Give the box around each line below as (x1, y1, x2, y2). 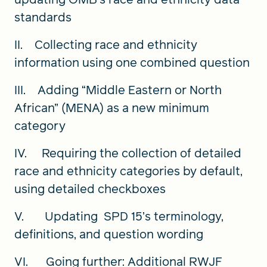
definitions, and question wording (14, 225, 206, 243)
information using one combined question (14, 54, 250, 71)
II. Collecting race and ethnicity (14, 36, 197, 53)
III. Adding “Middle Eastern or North (14, 81, 222, 98)
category (14, 117, 66, 134)
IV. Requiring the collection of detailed (14, 144, 241, 162)
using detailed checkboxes (14, 180, 166, 197)
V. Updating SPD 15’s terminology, (14, 207, 223, 225)
